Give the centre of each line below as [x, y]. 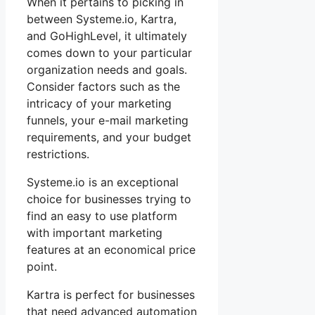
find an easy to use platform [102, 216]
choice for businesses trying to [109, 199]
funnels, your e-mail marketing [108, 120]
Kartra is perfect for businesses [111, 294]
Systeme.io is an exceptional [103, 182]
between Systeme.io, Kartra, [102, 19]
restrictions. [58, 154]
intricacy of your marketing [99, 103]
